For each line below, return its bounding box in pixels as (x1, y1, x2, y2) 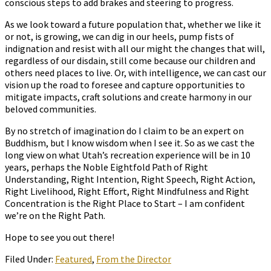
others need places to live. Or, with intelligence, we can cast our (5, 67, 266, 79)
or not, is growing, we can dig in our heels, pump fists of (5, 30, 234, 43)
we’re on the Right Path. (5, 209, 107, 222)
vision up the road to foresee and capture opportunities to (5, 79, 245, 91)
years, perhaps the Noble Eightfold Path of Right (5, 161, 208, 174)
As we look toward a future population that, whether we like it (5, 18, 261, 31)
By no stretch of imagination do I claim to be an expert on (5, 125, 244, 137)
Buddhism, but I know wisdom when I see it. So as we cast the (5, 137, 255, 149)
